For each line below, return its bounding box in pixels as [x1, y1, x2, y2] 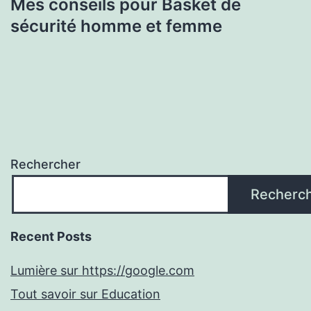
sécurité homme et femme [10, 15, 222, 36]
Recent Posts [10, 229, 92, 244]
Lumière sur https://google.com [10, 263, 194, 278]
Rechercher [10, 157, 81, 172]
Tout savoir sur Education [10, 287, 160, 302]
